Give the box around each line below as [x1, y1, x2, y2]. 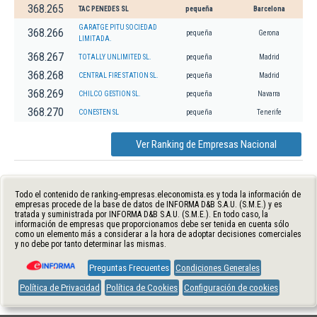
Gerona [258, 28, 279, 37]
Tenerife [256, 108, 282, 116]
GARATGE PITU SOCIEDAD [79, 23, 157, 31]
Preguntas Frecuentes [89, 262, 169, 273]
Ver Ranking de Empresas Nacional [136, 137, 277, 151]
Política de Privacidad [20, 282, 100, 293]
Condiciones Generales [175, 262, 260, 273]
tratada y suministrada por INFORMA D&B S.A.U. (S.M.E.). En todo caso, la [15, 209, 268, 219]
